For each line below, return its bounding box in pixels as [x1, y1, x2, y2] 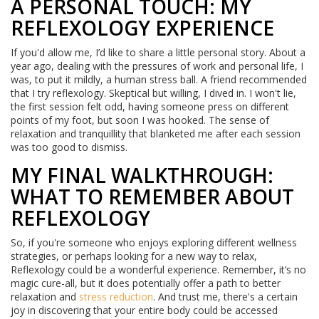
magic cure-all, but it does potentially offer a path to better [11, 276, 281, 291]
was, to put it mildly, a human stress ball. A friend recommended [11, 73, 307, 87]
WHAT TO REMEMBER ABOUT [11, 183, 294, 211]
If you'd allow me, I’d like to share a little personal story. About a [11, 46, 305, 60]
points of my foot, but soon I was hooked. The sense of [11, 113, 269, 127]
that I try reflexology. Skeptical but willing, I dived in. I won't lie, [11, 86, 296, 100]
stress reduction [79, 290, 153, 304]
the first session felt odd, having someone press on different [11, 100, 289, 114]
